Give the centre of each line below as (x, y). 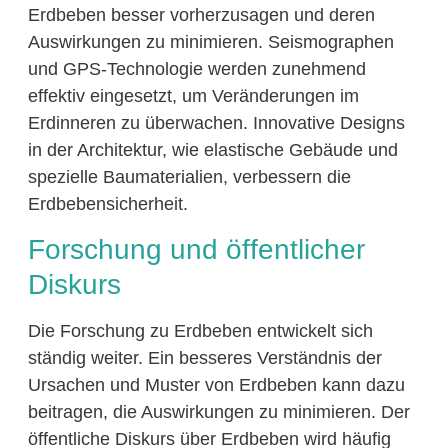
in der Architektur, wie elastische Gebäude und (212, 149)
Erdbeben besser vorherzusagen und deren (201, 14)
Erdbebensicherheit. (107, 203)
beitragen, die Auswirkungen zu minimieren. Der (218, 412)
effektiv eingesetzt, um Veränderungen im (193, 95)
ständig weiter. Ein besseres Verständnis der (204, 358)
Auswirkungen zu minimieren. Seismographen (210, 41)
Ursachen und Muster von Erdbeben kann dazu (216, 385)
